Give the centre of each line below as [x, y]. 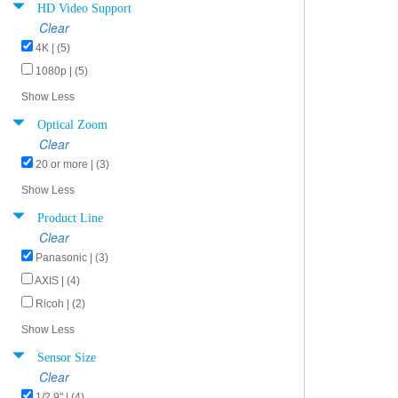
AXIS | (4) [57, 281]
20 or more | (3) [72, 164]
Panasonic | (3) [72, 258]
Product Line [70, 216]
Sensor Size [67, 355]
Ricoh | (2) [60, 304]
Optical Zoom [72, 123]
